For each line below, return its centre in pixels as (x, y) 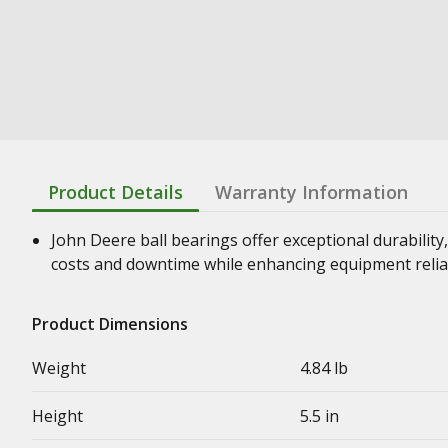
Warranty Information (311, 192)
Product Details (115, 192)
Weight (59, 368)
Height (57, 416)
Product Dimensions (110, 324)
